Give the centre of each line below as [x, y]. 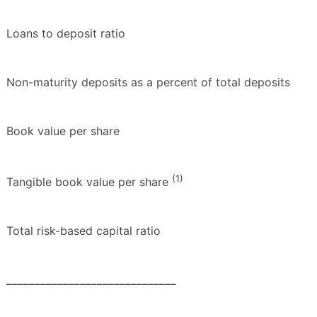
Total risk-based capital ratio [83, 231]
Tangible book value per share [89, 182]
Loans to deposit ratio [66, 34]
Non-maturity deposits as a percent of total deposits [148, 82]
